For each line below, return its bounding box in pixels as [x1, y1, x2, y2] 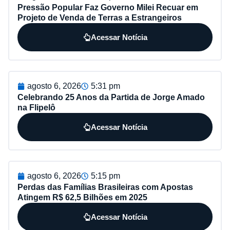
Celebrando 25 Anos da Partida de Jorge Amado [17, 93, 205, 102]
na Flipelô [17, 103, 55, 112]
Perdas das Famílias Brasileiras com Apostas [17, 183, 193, 192]
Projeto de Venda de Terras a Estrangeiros [17, 13, 182, 23]
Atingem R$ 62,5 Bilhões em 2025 [17, 193, 147, 202]
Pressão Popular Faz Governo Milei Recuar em [17, 3, 198, 12]
